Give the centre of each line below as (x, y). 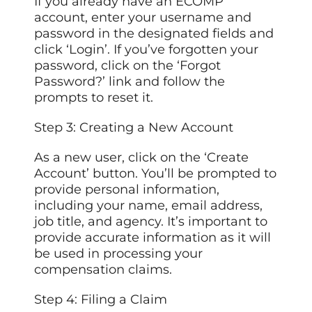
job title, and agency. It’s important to (151, 221)
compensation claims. (103, 269)
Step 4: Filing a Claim (101, 299)
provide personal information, (127, 189)
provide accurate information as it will (153, 237)
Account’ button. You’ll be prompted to (156, 173)
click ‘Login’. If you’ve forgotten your (147, 49)
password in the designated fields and (154, 33)
